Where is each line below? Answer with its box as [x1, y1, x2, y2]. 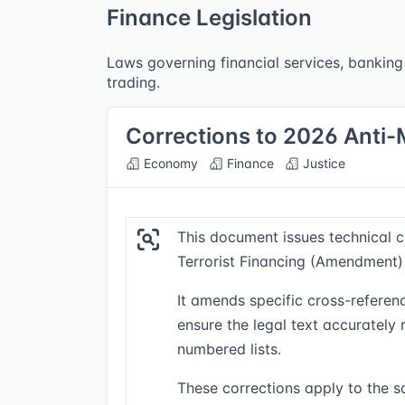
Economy [140, 155, 198, 171]
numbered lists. [177, 340, 281, 358]
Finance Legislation [107, 5, 312, 31]
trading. [107, 73, 160, 91]
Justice [299, 155, 345, 171]
